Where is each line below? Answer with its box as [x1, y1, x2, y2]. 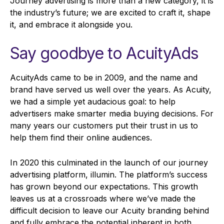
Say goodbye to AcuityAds [10, 43, 198, 63]
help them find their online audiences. [10, 132, 154, 143]
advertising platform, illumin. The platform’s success [10, 169, 207, 180]
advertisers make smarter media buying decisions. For [10, 108, 213, 119]
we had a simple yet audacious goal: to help [10, 96, 175, 107]
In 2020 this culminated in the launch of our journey [10, 157, 208, 168]
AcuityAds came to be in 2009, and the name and [10, 72, 197, 83]
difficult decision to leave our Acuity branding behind [10, 205, 209, 216]
